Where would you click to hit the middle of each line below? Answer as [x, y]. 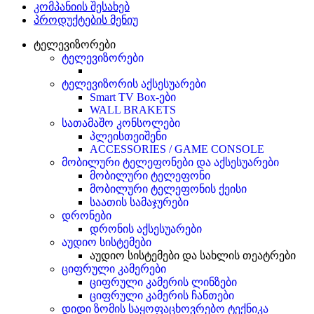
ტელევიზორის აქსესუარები [134, 83]
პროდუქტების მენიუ [86, 20]
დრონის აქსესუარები [146, 228]
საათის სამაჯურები [139, 202]
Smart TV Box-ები [133, 97]
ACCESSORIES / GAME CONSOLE [177, 149]
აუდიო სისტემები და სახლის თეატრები [193, 255]
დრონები [87, 215]
